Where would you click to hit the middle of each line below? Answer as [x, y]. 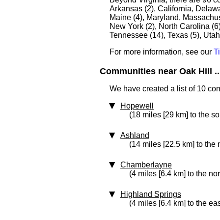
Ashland [135, 135]
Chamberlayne [146, 165]
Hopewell [137, 106]
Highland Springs [151, 194]
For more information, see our [162, 52]
